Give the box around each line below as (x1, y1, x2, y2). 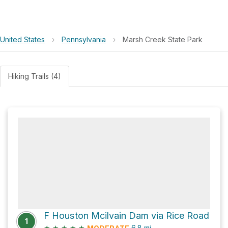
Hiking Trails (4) (8, 72, 61, 80)
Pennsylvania (62, 35, 106, 44)
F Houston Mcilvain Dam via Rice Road (44, 210, 209, 221)
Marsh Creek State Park (123, 35, 203, 44)
